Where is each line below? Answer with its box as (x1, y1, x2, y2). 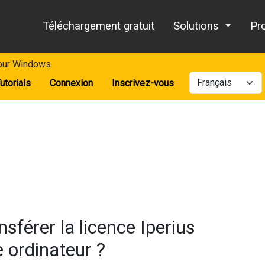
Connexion (50, 77, 93, 89)
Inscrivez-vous (112, 77, 174, 89)
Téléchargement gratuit (43, 20, 155, 33)
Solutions (173, 20, 222, 33)
